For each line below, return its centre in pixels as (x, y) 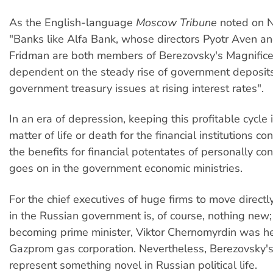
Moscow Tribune (176, 22)
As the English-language (73, 22)
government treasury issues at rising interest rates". (136, 88)
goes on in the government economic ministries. (126, 168)
